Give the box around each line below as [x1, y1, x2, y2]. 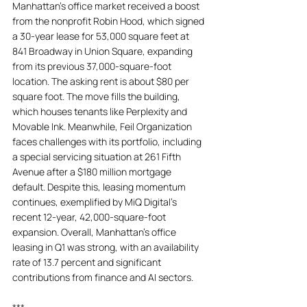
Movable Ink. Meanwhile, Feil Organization [12, 120, 194, 133]
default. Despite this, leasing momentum [12, 180, 188, 193]
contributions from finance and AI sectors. [12, 271, 193, 284]
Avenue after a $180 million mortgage [12, 165, 173, 178]
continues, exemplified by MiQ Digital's [12, 195, 179, 208]
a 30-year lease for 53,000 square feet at [12, 29, 191, 42]
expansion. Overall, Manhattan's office [12, 225, 178, 238]
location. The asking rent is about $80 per [12, 75, 191, 88]
